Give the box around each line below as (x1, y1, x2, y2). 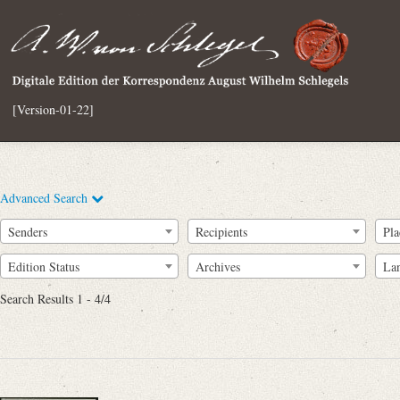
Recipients (196, 222, 247, 240)
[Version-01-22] (12, 100, 94, 118)
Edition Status (8, 257, 79, 275)
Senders (8, 222, 47, 240)
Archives (196, 257, 240, 275)
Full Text (111, 292, 157, 309)
